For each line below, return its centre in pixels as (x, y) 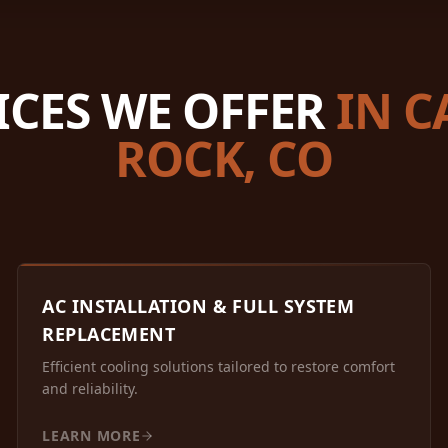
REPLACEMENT (109, 334)
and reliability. (90, 389)
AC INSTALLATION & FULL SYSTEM (198, 306)
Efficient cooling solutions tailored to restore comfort (219, 367)
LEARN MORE (91, 436)
